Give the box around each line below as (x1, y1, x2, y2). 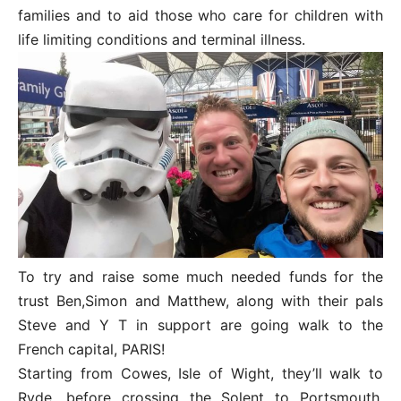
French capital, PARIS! (18, 339, 165, 358)
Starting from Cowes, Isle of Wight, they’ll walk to (18, 363, 383, 382)
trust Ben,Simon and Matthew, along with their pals (18, 291, 383, 310)
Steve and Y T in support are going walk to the (18, 315, 383, 334)
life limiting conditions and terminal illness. (18, 30, 305, 49)
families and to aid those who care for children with (18, 6, 383, 25)
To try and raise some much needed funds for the (18, 267, 383, 286)
